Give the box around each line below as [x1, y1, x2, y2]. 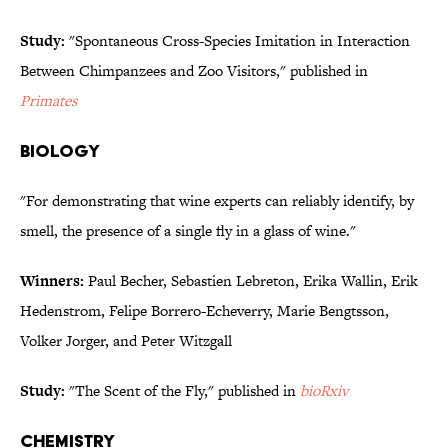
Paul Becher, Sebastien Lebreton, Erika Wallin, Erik [84, 270, 418, 292]
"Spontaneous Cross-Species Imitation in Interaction [65, 30, 410, 52]
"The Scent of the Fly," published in [65, 380, 300, 402]
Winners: [20, 270, 84, 292]
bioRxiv [300, 380, 348, 402]
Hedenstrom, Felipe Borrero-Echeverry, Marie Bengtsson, [20, 300, 389, 322]
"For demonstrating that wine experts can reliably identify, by [20, 190, 414, 212]
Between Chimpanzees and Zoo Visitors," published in [20, 60, 368, 82]
